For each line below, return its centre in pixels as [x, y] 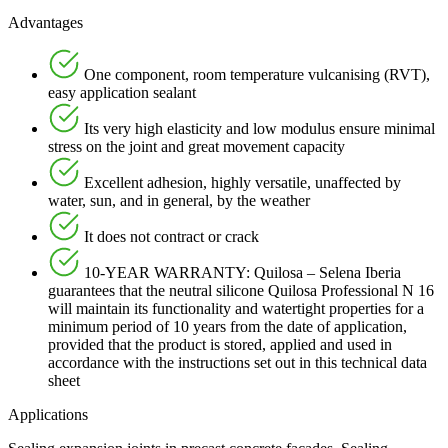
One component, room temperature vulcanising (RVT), [255, 75]
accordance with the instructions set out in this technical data [237, 363]
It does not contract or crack [169, 237]
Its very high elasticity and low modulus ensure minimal [257, 129]
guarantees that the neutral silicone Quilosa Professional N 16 [241, 291]
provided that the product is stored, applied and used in [220, 345]
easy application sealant [122, 93]
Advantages [45, 23]
